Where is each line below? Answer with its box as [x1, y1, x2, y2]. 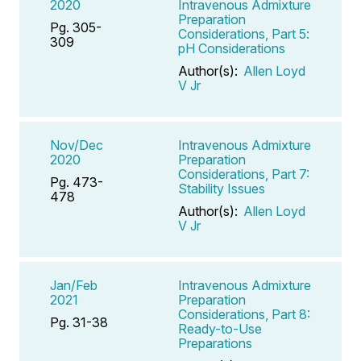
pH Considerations [178, 39, 285, 56]
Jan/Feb [50, 276, 98, 293]
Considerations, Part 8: [178, 305, 310, 322]
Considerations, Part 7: [178, 165, 309, 182]
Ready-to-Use [178, 320, 262, 337]
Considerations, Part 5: [178, 25, 309, 42]
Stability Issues [178, 180, 265, 197]
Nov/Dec [50, 136, 103, 153]
